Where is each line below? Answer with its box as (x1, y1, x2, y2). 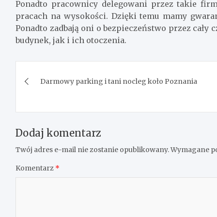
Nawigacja (15, 61, 93, 80)
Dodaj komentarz (15, 127, 101, 139)
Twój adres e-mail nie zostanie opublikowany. (15, 145, 169, 155)
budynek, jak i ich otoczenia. (15, 35, 126, 46)
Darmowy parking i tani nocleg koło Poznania (40, 77, 197, 86)
